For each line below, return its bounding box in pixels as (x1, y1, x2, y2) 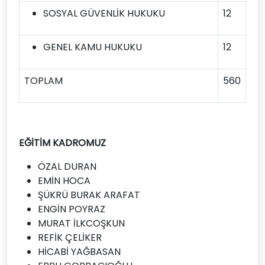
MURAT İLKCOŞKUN (38, 216, 125, 230)
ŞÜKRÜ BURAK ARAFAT (38, 188, 140, 202)
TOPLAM (24, 74, 63, 88)
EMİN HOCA (38, 174, 91, 188)
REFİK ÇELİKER (38, 231, 102, 244)
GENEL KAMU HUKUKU (43, 40, 142, 54)
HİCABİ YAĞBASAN (38, 245, 121, 258)
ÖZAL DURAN (38, 160, 96, 173)
